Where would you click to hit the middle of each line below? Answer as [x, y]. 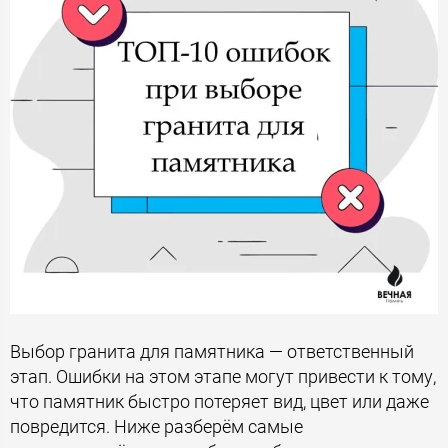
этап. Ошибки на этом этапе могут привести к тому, [223, 376]
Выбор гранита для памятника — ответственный [212, 351]
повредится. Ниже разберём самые [156, 426]
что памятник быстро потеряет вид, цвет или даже [219, 401]
